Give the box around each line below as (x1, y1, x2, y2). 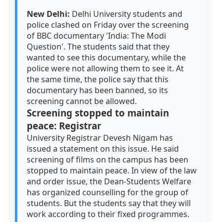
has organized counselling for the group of (27, 187, 189, 198)
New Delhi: (27, 8, 72, 20)
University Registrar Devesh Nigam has (27, 132, 173, 144)
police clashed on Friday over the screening (27, 19, 189, 31)
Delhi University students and (72, 8, 183, 20)
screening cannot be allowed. (27, 96, 137, 107)
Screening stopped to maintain (27, 107, 169, 119)
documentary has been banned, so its (27, 85, 168, 96)
